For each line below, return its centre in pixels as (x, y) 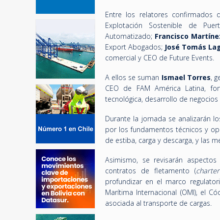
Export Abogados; (135, 47)
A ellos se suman (133, 77)
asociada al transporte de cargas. (158, 203)
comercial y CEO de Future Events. (160, 58)
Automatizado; (130, 36)
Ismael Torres (186, 77)
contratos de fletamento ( (151, 171)
